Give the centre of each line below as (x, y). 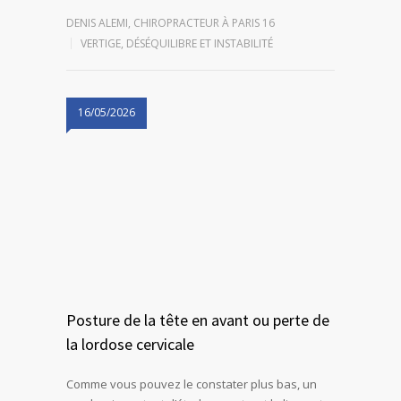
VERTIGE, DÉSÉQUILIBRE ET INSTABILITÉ (177, 43)
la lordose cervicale (130, 344)
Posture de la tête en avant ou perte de (198, 320)
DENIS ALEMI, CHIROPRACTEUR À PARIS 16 (171, 22)
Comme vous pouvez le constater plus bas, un (192, 384)
